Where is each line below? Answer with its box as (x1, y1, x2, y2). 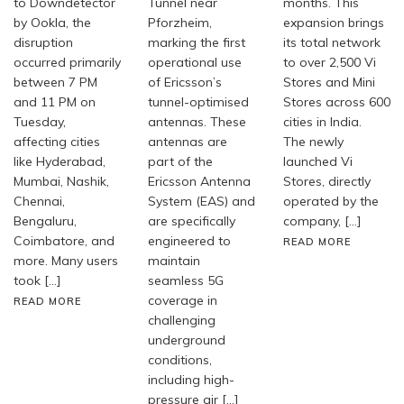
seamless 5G (148, 271, 225, 289)
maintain (148, 252, 201, 269)
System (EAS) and (148, 192, 256, 209)
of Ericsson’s (148, 73, 223, 90)
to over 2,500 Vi (282, 53, 376, 70)
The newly (282, 133, 344, 150)
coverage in (148, 291, 218, 308)
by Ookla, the (14, 14, 91, 31)
